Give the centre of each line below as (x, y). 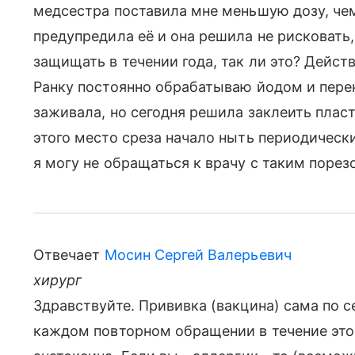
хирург (58, 280)
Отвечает (69, 255)
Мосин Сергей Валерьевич (198, 255)
